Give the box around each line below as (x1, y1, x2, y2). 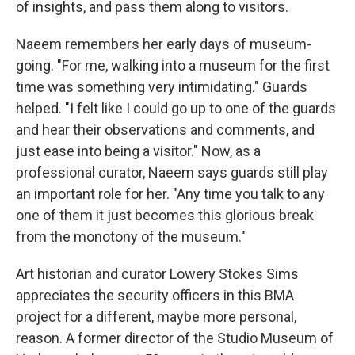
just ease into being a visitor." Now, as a (16, 143, 261, 160)
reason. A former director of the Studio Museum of (16, 330, 334, 347)
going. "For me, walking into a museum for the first (16, 57, 330, 74)
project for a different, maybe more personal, (16, 308, 296, 326)
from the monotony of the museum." (16, 228, 246, 246)
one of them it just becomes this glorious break (16, 207, 314, 224)
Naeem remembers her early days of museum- (16, 36, 311, 53)
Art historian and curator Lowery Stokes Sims (16, 265, 299, 283)
